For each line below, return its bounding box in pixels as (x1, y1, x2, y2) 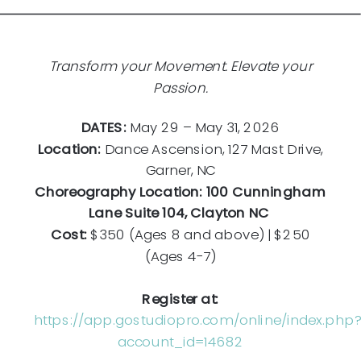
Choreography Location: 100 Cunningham (34, 181, 327, 201)
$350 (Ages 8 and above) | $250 (90, 224, 310, 244)
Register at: (142, 288, 219, 309)
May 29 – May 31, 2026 (126, 117, 280, 137)
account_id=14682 (117, 331, 244, 351)
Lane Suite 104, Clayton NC (88, 202, 273, 222)
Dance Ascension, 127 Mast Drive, (101, 139, 324, 158)
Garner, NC (145, 160, 216, 180)
